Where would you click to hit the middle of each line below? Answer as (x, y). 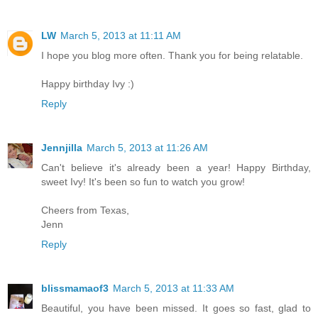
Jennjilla (62, 148)
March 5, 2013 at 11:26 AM (147, 148)
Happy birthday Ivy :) (88, 84)
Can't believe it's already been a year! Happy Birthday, (176, 168)
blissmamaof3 (75, 289)
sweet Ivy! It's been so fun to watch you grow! (143, 182)
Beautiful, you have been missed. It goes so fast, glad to (176, 308)
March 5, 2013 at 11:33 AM (174, 289)
